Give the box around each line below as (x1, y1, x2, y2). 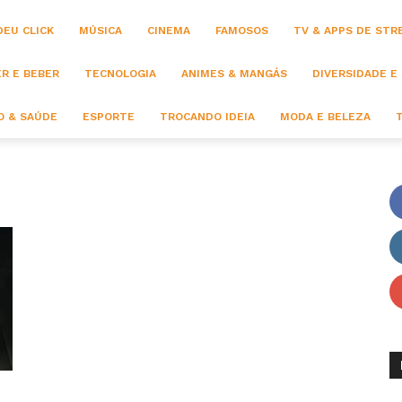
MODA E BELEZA (280, 110, 371, 123)
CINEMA (147, 24, 190, 37)
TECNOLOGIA (84, 67, 156, 80)
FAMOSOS (215, 24, 268, 37)
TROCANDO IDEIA (160, 110, 255, 123)
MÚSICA (79, 24, 122, 37)
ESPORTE (83, 110, 135, 123)
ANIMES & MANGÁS (181, 67, 287, 80)
